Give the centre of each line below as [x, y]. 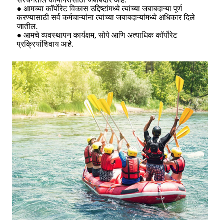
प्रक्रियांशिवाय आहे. [45, 44]
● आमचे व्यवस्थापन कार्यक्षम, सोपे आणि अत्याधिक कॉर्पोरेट [97, 35]
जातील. [27, 26]
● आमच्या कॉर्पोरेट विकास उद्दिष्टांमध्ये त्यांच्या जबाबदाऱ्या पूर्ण [99, 8]
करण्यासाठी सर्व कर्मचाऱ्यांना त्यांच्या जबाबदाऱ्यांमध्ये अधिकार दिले [106, 17]
